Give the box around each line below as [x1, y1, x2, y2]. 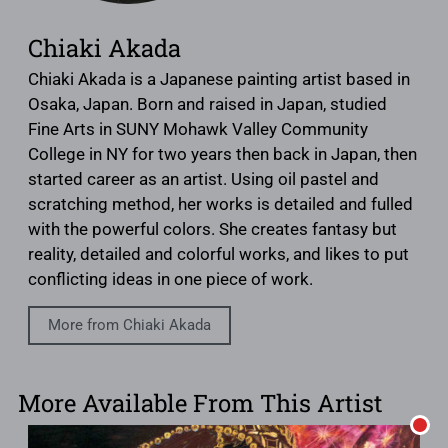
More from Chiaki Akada [48, 316, 211, 335]
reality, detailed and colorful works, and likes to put [28, 244, 409, 265]
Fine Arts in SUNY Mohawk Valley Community [28, 119, 368, 140]
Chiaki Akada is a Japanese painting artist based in [28, 69, 410, 90]
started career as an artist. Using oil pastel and [28, 169, 379, 190]
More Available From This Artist [18, 387, 383, 420]
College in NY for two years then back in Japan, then [28, 144, 417, 165]
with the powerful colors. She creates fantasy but [28, 219, 397, 240]
